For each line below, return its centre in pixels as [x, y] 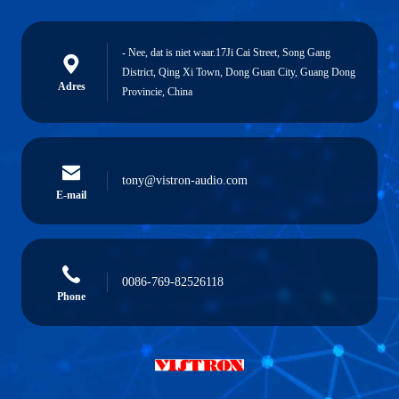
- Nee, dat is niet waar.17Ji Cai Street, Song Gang [226, 53]
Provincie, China [157, 92]
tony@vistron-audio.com [185, 180]
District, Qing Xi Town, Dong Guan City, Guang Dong [239, 72]
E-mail [71, 195]
